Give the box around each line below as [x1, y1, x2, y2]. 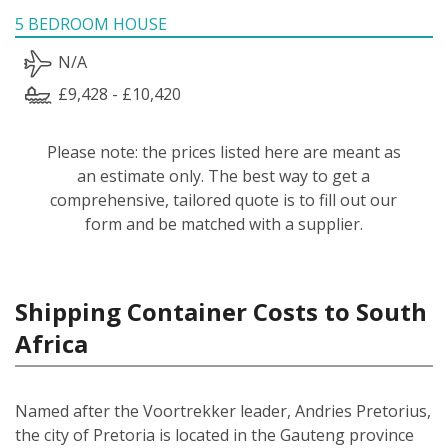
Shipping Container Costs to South [15, 294, 427, 328]
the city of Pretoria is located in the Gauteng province [15, 423, 414, 446]
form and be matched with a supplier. [84, 212, 363, 235]
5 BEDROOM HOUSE [15, 12, 167, 35]
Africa [15, 326, 88, 360]
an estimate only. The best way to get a [77, 164, 371, 187]
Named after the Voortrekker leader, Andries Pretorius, [15, 399, 431, 422]
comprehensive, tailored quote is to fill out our [50, 188, 398, 211]
